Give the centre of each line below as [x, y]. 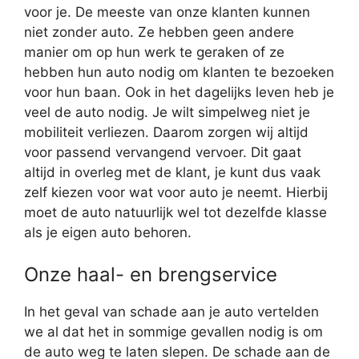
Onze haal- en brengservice [151, 274]
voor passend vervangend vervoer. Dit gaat [163, 153]
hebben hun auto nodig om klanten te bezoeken [179, 73]
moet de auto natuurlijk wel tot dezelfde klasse [175, 213]
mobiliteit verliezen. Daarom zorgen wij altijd [166, 133]
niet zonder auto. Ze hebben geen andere [159, 32]
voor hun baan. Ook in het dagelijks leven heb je [179, 93]
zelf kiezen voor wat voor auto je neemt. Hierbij [176, 193]
